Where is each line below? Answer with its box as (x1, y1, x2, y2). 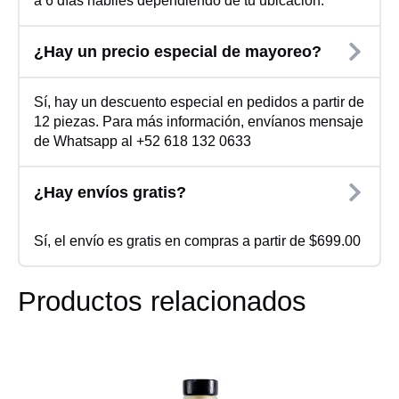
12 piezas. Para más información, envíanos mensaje (34, 113, 363, 129)
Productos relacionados (18, 285, 306, 317)
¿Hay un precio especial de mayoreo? (34, 42, 322, 61)
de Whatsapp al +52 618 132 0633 (34, 133, 251, 149)
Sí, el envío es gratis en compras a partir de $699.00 (34, 232, 361, 248)
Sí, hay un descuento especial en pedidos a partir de (34, 94, 364, 110)
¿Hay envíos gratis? (34, 183, 186, 201)
